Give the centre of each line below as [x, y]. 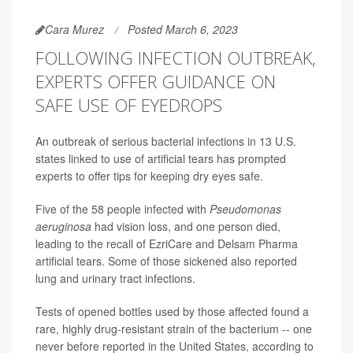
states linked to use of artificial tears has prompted [161, 159]
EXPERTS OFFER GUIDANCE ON [156, 82]
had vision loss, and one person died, [188, 227]
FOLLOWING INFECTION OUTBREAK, [176, 58]
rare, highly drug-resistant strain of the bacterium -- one [174, 329]
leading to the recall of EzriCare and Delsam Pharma [167, 244]
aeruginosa [65, 227]
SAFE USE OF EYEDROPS [129, 105]
